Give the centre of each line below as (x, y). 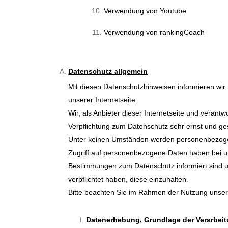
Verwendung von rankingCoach (154, 32)
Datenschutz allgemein (108, 72)
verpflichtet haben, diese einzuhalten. (129, 179)
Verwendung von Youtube (145, 11)
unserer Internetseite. (103, 100)
